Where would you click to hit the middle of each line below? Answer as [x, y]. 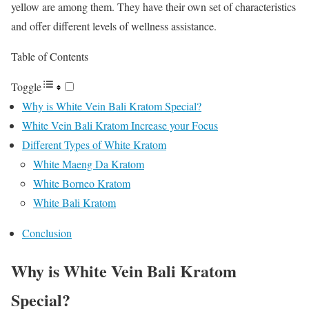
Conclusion [47, 233]
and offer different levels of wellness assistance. [114, 26]
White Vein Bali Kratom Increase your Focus [120, 126]
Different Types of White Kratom [94, 145]
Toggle [26, 87]
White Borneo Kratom [82, 183]
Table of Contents [50, 57]
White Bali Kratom [74, 203]
